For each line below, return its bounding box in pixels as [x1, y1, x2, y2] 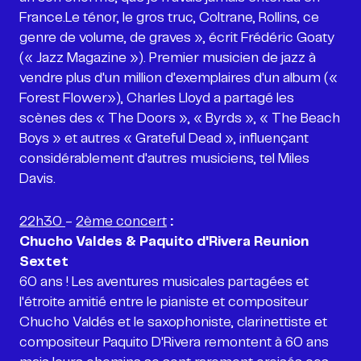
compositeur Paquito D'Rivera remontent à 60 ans [19, 335, 329, 349]
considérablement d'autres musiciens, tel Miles [19, 151, 309, 165]
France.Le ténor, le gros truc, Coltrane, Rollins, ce [19, 10, 319, 24]
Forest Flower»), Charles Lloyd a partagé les [19, 91, 294, 105]
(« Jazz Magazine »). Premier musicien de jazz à [19, 51, 316, 64]
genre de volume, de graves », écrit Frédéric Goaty [19, 31, 334, 44]
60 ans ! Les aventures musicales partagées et [19, 275, 309, 288]
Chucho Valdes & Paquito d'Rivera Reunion [19, 234, 309, 248]
